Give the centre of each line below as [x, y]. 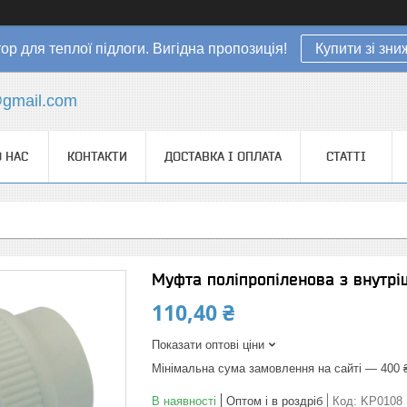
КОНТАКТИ [97, 156]
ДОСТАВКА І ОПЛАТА [223, 156]
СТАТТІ [346, 156]
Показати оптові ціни [208, 345]
